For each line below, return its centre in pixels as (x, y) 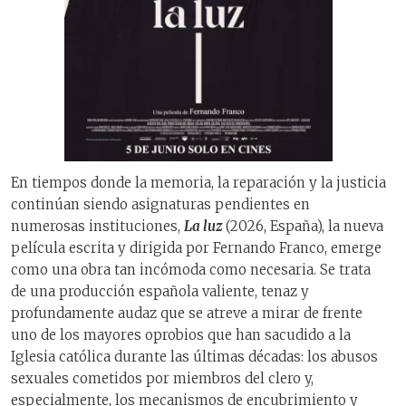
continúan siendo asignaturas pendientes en (160, 204)
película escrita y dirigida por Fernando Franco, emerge (196, 247)
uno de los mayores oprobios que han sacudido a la (181, 334)
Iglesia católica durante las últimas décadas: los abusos (194, 356)
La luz (205, 226)
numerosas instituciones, (97, 226)
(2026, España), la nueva (304, 226)
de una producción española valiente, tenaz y (160, 291)
